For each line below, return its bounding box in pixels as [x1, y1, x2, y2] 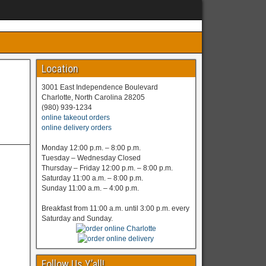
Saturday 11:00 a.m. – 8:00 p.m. [41, 174, 143, 182]
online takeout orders [41, 113, 110, 121]
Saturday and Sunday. [41, 214, 113, 222]
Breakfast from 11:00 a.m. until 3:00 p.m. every [41, 204, 189, 212]
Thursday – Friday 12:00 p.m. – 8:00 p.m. [41, 164, 173, 172]
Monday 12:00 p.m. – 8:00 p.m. [41, 144, 141, 151]
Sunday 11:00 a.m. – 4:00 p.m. [41, 184, 139, 192]
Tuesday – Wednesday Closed [41, 154, 141, 161]
